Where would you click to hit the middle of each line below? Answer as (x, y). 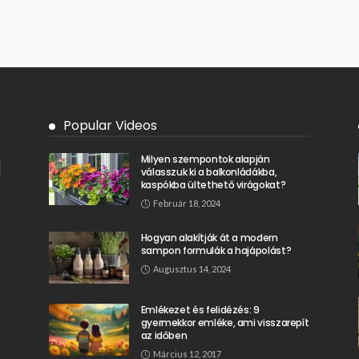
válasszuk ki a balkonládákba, (209, 172)
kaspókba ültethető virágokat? (213, 185)
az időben (164, 336)
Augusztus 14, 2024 (192, 269)
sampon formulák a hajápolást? (216, 251)
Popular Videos (110, 126)
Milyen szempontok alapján (205, 159)
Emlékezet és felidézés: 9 (200, 310)
